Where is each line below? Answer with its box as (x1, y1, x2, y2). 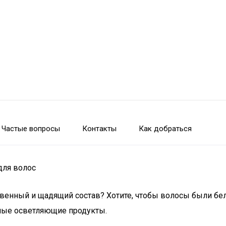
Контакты (82, 124, 117, 133)
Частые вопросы (2, 124, 60, 133)
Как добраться (139, 124, 192, 133)
